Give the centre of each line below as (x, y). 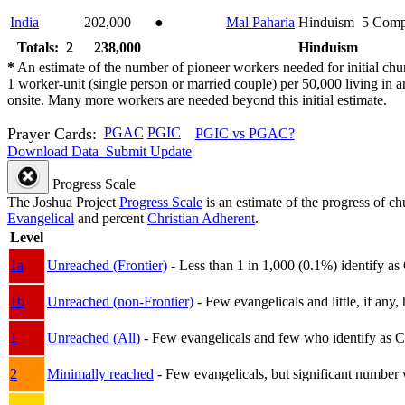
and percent (111, 218)
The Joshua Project (63, 202)
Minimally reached (100, 373)
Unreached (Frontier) (107, 265)
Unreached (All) (94, 337)
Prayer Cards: (52, 133)
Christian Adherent (201, 218)
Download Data (53, 151)
